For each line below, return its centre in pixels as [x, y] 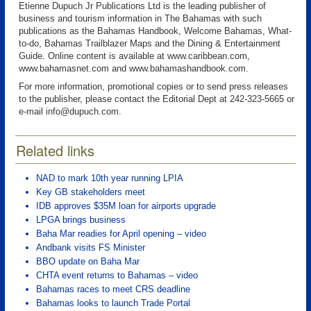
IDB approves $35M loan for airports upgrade [126, 206]
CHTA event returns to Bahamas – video [117, 275]
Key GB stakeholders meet [91, 192]
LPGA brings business [81, 220]
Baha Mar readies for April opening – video [121, 234]
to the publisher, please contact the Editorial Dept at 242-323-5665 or [157, 99]
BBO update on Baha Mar [88, 261]
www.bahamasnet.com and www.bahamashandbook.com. [134, 68]
